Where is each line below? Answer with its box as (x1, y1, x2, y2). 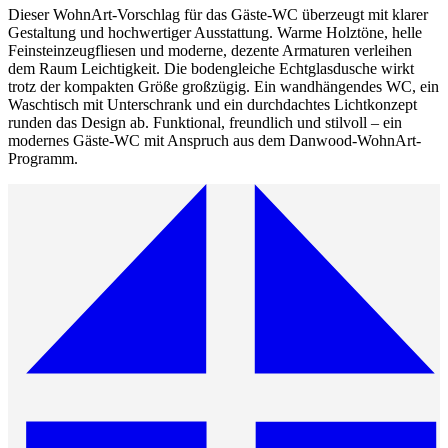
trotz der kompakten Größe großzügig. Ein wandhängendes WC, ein (8, 78, 439, 96)
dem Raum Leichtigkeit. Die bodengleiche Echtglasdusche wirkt (8, 60, 414, 78)
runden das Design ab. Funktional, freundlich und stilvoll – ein (8, 114, 402, 132)
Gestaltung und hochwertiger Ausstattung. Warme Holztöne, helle (8, 24, 422, 42)
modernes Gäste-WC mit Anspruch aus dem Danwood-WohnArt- (8, 132, 421, 150)
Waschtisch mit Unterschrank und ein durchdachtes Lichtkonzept (8, 96, 417, 114)
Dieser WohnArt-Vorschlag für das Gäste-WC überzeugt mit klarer (8, 6, 428, 24)
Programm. (8, 150, 78, 168)
